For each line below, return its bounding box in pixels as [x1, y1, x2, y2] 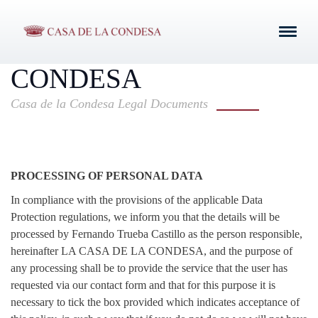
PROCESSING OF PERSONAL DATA [11, 169, 203, 182]
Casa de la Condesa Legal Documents [11, 97, 208, 111]
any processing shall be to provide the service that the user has [11, 261, 287, 274]
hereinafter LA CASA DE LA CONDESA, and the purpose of [11, 244, 292, 257]
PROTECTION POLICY [11, 9, 290, 40]
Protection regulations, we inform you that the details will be [11, 210, 280, 223]
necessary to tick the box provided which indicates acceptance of [11, 295, 300, 308]
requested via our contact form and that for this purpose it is [11, 278, 275, 291]
